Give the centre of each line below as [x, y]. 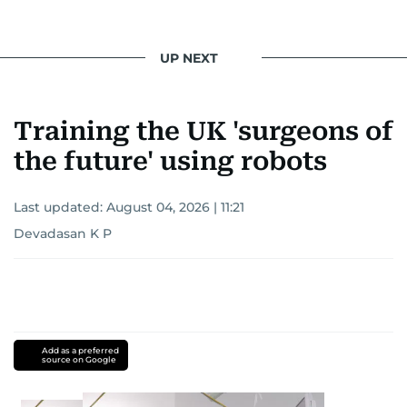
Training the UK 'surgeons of [203, 132]
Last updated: [60, 208]
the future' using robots [170, 162]
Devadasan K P [63, 234]
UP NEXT [189, 58]
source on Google [79, 360]
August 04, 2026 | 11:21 [175, 208]
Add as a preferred [80, 351]
